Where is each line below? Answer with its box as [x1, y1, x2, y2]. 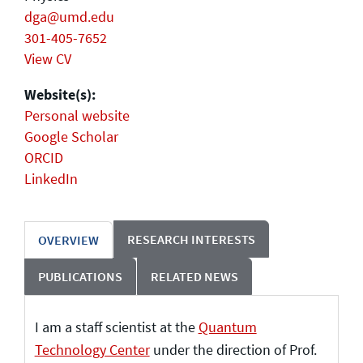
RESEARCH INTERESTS [127, 230, 255, 247]
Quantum [198, 318, 257, 337]
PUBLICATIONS [38, 267, 122, 284]
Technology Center [34, 340, 150, 360]
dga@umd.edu [24, 6, 114, 26]
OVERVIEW [38, 231, 99, 248]
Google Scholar [24, 126, 118, 146]
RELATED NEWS [151, 267, 238, 284]
